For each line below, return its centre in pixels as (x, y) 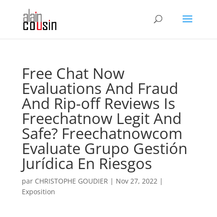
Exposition (38, 192)
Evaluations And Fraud (100, 88)
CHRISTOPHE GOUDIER (71, 181)
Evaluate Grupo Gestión (104, 148)
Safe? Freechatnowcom (102, 133)
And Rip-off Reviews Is (98, 103)
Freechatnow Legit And (101, 118)
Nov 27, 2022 (136, 181)
